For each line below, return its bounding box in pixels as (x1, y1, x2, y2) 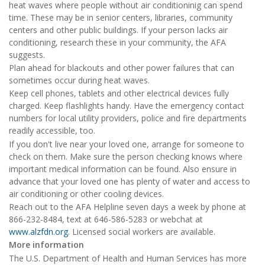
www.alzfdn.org (9, 226, 68, 238)
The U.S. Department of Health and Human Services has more (9, 252, 247, 264)
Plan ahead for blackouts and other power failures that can (9, 62, 234, 73)
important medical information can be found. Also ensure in (9, 163, 237, 174)
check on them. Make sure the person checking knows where (9, 150, 243, 162)
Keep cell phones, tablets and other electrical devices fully (9, 88, 229, 99)
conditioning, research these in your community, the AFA (9, 36, 226, 48)
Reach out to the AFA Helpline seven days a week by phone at (9, 201, 246, 213)
